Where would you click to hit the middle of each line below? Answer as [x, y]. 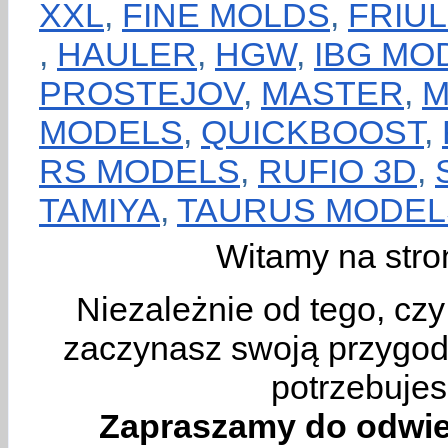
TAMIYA [99, 210]
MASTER [332, 93]
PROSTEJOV [141, 93]
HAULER [127, 54]
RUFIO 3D [337, 171]
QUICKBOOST [312, 132]
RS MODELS [139, 171]
